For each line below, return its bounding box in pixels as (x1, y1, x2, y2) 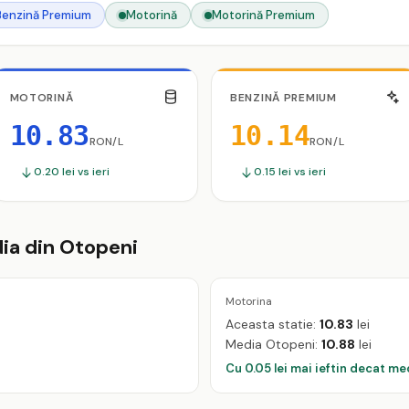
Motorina (225, 293, 272, 309)
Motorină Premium (212, 7, 315, 23)
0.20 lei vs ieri (33, 164, 110, 179)
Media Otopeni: (225, 335, 321, 352)
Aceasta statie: (225, 315, 320, 332)
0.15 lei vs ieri (254, 164, 326, 179)
